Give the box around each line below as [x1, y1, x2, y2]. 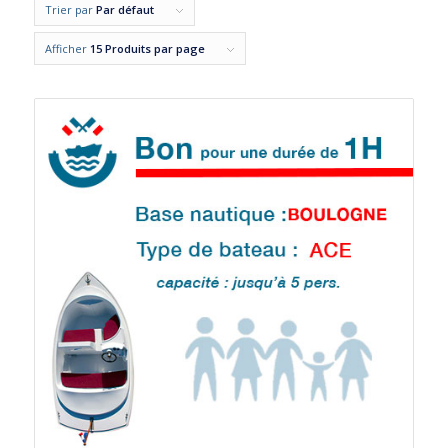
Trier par [44, 2, 96, 17]
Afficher [44, 41, 90, 56]
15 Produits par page [89, 41, 205, 56]
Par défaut [95, 2, 154, 17]
